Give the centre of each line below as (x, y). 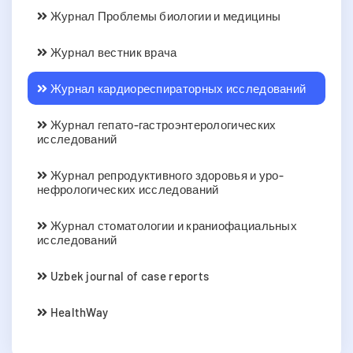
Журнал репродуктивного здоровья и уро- (166, 175)
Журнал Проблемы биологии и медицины (164, 15)
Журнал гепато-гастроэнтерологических (162, 124)
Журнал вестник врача (112, 52)
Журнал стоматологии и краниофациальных (173, 225)
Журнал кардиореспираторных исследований (177, 88)
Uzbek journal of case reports (128, 275)
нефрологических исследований (128, 189)
